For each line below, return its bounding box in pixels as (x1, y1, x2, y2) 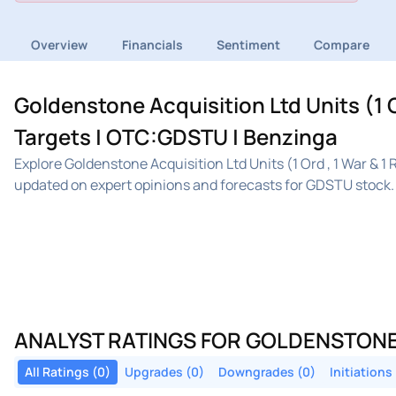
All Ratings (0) (25, 363, 110, 381)
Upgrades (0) (125, 363, 204, 381)
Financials (121, 36, 183, 54)
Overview (31, 36, 88, 54)
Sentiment (216, 36, 280, 54)
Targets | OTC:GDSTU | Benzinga (14, 122, 338, 152)
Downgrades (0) (218, 363, 316, 381)
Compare (314, 36, 370, 54)
